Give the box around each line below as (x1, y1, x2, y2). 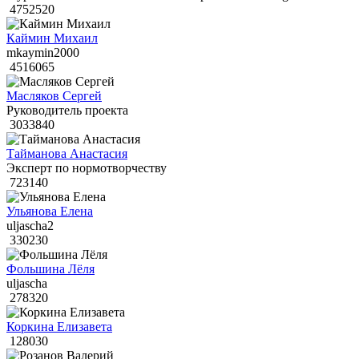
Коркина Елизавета (6, 320, 112, 334)
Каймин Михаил (6, 31, 98, 46)
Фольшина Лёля (6, 262, 95, 276)
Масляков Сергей (6, 89, 102, 103)
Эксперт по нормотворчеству (6, 161, 167, 175)
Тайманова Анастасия (6, 147, 127, 161)
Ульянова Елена (6, 204, 93, 219)
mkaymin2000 (6, 46, 79, 60)
